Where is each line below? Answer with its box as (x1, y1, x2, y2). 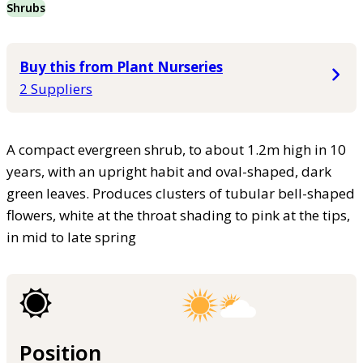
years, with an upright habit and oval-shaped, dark (6, 161, 331, 181)
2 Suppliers (19, 79, 92, 98)
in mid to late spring (6, 227, 136, 246)
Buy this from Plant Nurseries (19, 57, 223, 76)
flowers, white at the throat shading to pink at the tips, (6, 205, 350, 224)
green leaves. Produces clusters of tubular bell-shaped (6, 183, 355, 203)
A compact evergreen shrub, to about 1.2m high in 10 (6, 139, 346, 159)
